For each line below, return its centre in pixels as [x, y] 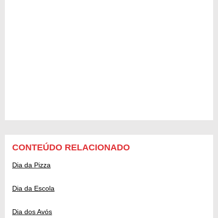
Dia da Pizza [31, 165]
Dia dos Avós [32, 212]
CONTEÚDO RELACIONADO [71, 148]
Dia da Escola [33, 189]
